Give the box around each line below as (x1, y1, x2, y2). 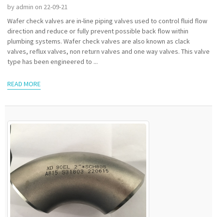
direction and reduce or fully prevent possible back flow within (7, 27, 188, 36)
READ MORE (7, 79, 41, 88)
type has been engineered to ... (7, 57, 98, 66)
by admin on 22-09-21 (7, 2, 68, 12)
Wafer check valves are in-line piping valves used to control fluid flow (7, 16, 207, 26)
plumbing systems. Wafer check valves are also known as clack (7, 37, 190, 46)
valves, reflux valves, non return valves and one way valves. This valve (7, 47, 210, 56)
